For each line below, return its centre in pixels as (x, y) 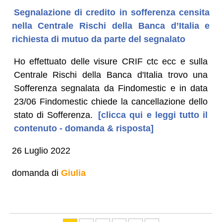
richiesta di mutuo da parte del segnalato (98, 39)
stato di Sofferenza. (53, 115)
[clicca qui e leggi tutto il (151, 115)
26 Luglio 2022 (41, 150)
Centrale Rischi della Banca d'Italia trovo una (111, 75)
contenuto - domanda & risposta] (83, 128)
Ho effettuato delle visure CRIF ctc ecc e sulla (111, 61)
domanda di (36, 173)
